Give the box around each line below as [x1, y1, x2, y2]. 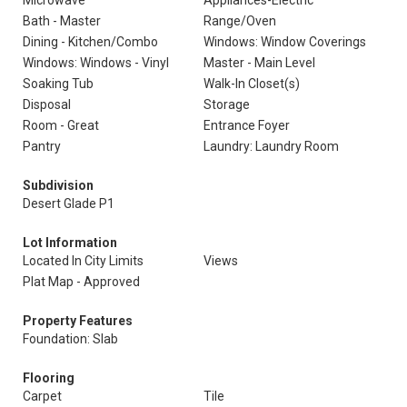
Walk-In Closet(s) [203, 76, 300, 91]
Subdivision [23, 178, 94, 193]
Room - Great [23, 118, 99, 133]
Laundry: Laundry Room [203, 139, 339, 154]
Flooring [23, 371, 74, 385]
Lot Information [23, 235, 117, 250]
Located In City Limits [23, 253, 144, 268]
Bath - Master [23, 14, 101, 28]
